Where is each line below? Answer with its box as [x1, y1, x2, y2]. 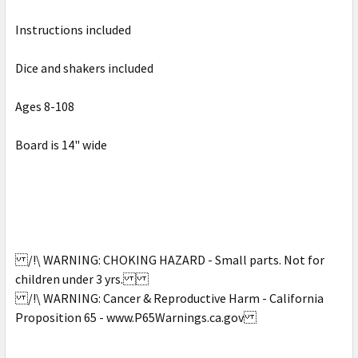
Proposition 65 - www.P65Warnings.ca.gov [15, 308, 257, 325]
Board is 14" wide [15, 136, 107, 153]
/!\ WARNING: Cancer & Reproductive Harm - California [15, 289, 324, 306]
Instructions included [15, 21, 131, 38]
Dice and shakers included [15, 59, 153, 76]
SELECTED [25, 76, 75, 91]
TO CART [27, 89, 73, 104]
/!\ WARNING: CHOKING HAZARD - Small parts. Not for [15, 251, 324, 268]
